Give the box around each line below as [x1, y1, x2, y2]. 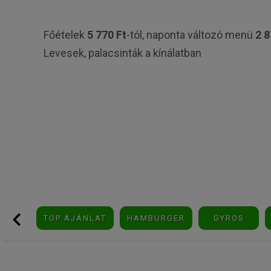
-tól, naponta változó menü [126, 28, 255, 41]
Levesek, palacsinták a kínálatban [43, 47, 201, 59]
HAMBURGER [127, 214, 185, 223]
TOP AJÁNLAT [44, 214, 106, 223]
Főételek [43, 28, 87, 41]
